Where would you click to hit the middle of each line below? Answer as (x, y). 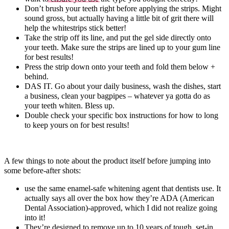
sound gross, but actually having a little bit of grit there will (119, 18)
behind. (37, 76)
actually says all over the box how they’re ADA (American (119, 198)
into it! (35, 217)
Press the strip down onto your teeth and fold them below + (120, 66)
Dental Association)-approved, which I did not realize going (121, 208)
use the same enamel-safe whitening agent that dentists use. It (123, 188)
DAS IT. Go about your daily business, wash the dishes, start (123, 86)
